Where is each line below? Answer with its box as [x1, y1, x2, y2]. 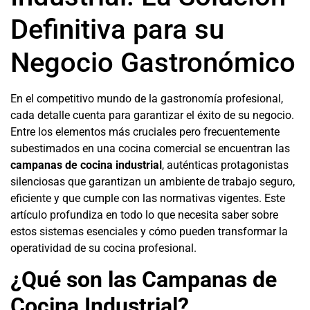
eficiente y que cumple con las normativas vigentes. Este [10, 192, 285, 205]
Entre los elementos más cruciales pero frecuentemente [10, 125, 280, 138]
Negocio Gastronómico [10, 46, 295, 79]
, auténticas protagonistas [162, 158, 289, 172]
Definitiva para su [10, 13, 224, 46]
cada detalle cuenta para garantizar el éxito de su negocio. [10, 109, 294, 122]
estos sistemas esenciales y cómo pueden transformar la [10, 225, 288, 238]
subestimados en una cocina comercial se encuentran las [10, 142, 290, 155]
